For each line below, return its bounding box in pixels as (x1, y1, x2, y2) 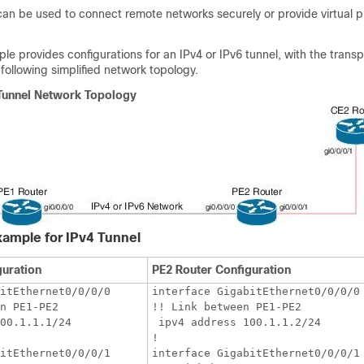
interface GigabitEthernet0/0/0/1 (152, 347, 360, 359)
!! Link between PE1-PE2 (152, 301, 301, 313)
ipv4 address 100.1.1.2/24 (152, 316, 321, 328)
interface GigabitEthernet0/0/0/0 (152, 285, 360, 297)
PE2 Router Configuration (152, 263, 291, 276)
